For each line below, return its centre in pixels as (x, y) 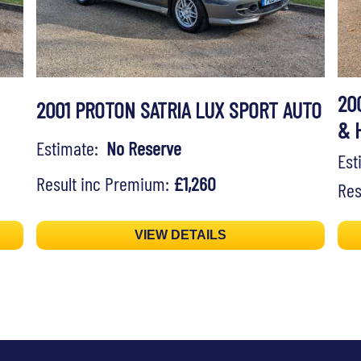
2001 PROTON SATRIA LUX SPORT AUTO (178, 110)
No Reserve (143, 147)
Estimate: (71, 147)
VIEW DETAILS (180, 235)
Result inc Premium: (104, 183)
